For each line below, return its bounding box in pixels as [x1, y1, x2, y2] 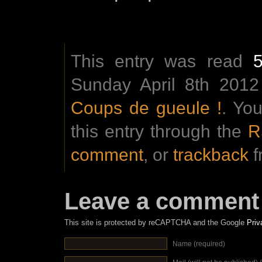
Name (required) [173, 239, 225, 248]
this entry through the [71, 120, 248, 141]
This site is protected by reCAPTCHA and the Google [64, 218, 247, 227]
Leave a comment [64, 188, 259, 214]
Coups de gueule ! [71, 97, 222, 118]
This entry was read [71, 50, 253, 71]
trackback [173, 144, 249, 164]
